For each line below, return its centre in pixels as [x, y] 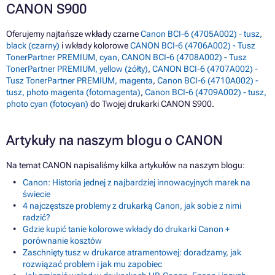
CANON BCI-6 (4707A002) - [205, 69]
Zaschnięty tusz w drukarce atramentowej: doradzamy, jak [132, 253]
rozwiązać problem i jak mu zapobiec [92, 264]
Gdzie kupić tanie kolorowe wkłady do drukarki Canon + [126, 229]
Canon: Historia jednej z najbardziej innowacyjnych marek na [137, 183]
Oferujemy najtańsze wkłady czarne [73, 34]
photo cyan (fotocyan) [47, 104]
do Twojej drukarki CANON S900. [151, 104]
